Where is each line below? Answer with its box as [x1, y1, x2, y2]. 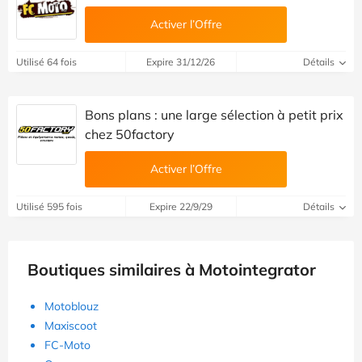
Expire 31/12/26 [146, 55, 216, 68]
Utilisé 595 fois [16, 200, 82, 213]
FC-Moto [44, 337, 90, 352]
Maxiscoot [44, 318, 97, 333]
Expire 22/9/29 [149, 200, 213, 213]
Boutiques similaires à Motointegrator [27, 259, 316, 280]
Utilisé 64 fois [16, 55, 77, 68]
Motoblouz [44, 298, 99, 314]
